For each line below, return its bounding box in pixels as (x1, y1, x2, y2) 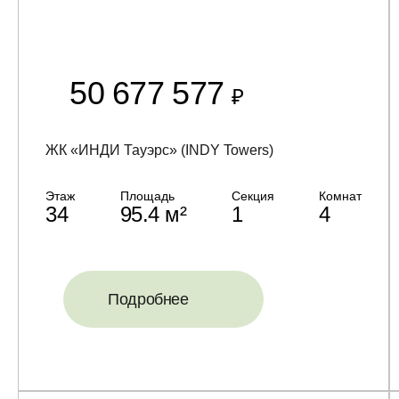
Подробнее (108, 290, 189, 308)
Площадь (119, 189, 175, 203)
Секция (231, 189, 274, 203)
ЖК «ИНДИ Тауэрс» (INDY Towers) (45, 142, 273, 158)
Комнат (319, 189, 362, 203)
